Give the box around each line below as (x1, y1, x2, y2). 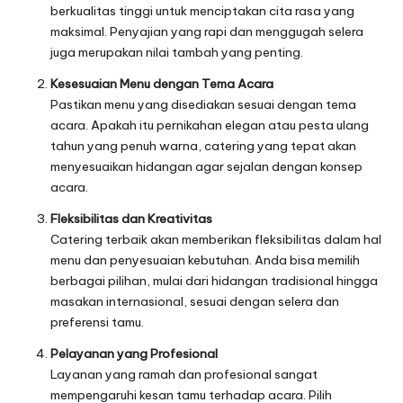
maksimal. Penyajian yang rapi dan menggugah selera (50, 22, 363, 40)
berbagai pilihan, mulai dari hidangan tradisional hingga (50, 272, 378, 289)
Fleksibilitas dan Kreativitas (50, 210, 212, 227)
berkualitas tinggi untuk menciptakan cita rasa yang (50, 2, 354, 19)
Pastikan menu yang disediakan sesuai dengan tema (50, 95, 356, 112)
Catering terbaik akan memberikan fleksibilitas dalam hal (50, 230, 381, 247)
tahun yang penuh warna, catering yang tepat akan (50, 137, 356, 154)
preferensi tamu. (50, 313, 144, 330)
